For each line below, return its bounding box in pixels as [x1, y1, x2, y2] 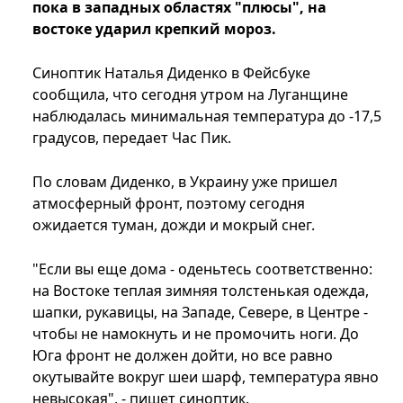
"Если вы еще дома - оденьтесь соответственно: [32, 259, 372, 280]
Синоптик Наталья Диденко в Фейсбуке [32, 63, 310, 84]
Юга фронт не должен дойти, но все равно [32, 345, 333, 366]
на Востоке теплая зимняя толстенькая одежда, [32, 281, 369, 301]
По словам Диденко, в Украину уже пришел [32, 172, 337, 193]
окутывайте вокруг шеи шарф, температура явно [32, 367, 379, 388]
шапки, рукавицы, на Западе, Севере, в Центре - [32, 302, 368, 323]
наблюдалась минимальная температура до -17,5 [32, 106, 381, 127]
